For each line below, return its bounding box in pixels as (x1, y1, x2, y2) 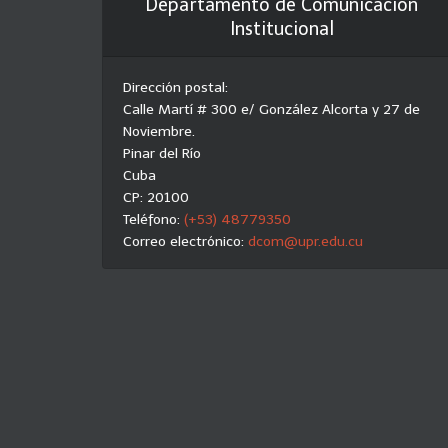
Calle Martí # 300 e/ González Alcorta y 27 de (123, 101, 420, 118)
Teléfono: (123, 211, 184, 228)
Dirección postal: (123, 79, 228, 96)
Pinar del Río (123, 145, 201, 162)
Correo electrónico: (123, 233, 248, 250)
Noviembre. (123, 123, 195, 140)
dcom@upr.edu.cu (248, 233, 363, 250)
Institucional (229, 18, 334, 40)
